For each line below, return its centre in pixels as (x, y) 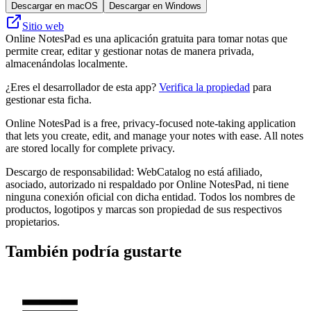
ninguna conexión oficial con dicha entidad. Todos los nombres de (150, 196)
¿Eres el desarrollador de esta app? (82, 87)
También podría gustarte (94, 251)
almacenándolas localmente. (67, 63)
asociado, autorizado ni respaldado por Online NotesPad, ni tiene (147, 184)
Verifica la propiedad (204, 87)
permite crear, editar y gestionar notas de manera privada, (130, 51)
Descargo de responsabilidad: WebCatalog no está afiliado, (134, 171)
